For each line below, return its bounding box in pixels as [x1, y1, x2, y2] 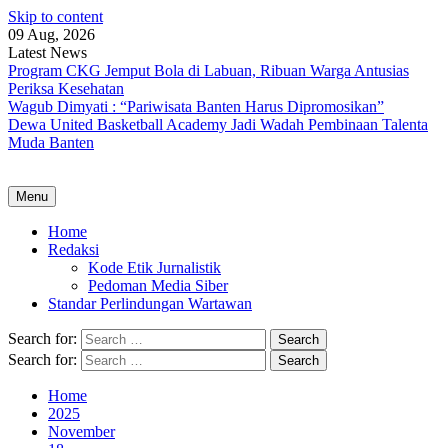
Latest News [8, 44, 87, 61]
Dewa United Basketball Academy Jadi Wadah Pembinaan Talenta [8, 116, 428, 133]
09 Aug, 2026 [8, 26, 95, 43]
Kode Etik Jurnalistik [88, 259, 221, 276]
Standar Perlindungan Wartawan [48, 295, 252, 312]
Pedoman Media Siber [88, 277, 228, 294]
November [48, 423, 115, 440]
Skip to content [8, 8, 103, 25]
